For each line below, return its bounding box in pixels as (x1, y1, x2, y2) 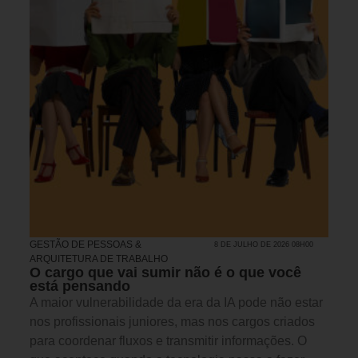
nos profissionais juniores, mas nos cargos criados (30, 314, 315, 328)
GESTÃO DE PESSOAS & (30, 238, 141, 250)
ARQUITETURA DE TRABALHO (30, 253, 168, 265)
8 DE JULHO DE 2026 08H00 (214, 240, 314, 249)
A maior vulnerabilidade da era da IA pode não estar (30, 295, 323, 309)
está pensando (30, 277, 130, 294)
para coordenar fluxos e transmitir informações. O (30, 333, 307, 348)
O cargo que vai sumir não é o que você (30, 264, 301, 280)
